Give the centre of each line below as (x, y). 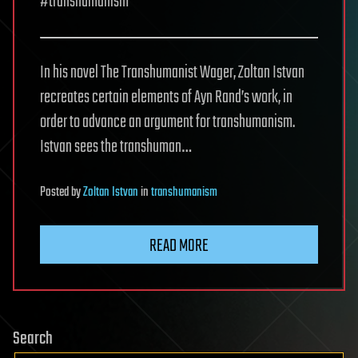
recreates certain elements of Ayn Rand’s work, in (166, 97)
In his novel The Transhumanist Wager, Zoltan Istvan (172, 73)
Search (33, 339)
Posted (56, 193)
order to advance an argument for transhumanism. (167, 122)
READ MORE (179, 246)
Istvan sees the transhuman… (115, 147)
